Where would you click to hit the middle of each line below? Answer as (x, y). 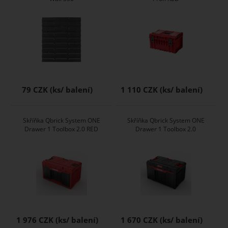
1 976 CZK (35, 220)
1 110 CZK (139, 90)
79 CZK (35, 90)
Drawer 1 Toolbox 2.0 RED (62, 129)
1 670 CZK (139, 220)
